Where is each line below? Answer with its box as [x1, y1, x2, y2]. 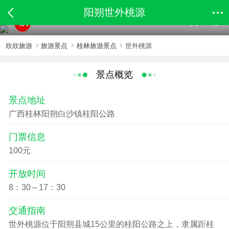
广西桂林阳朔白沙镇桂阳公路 [8, 109, 115, 119]
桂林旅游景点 [76, 41, 117, 50]
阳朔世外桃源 [84, 7, 145, 18]
